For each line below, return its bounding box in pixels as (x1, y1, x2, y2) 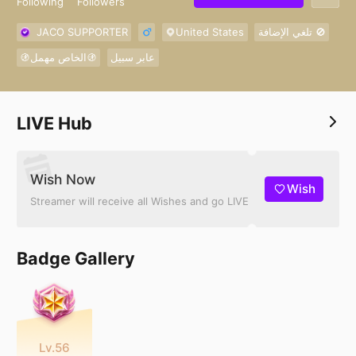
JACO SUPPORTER (29, 25, 128, 39)
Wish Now (29, 170, 95, 188)
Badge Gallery (16, 248, 135, 269)
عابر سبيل (110, 51, 156, 64)
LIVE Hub (16, 113, 92, 134)
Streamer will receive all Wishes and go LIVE (29, 194, 249, 207)
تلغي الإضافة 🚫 (311, 25, 326, 39)
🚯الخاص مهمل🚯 (86, 51, 97, 64)
